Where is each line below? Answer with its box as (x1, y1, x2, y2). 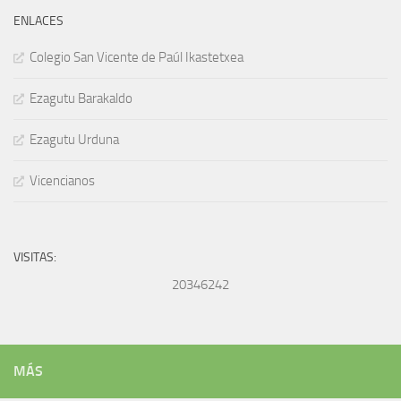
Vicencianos (30, 173, 95, 190)
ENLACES (13, 13, 64, 30)
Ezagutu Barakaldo (30, 90, 132, 107)
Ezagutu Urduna (30, 132, 119, 149)
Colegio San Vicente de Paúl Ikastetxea (30, 49, 243, 66)
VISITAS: (13, 250, 56, 266)
